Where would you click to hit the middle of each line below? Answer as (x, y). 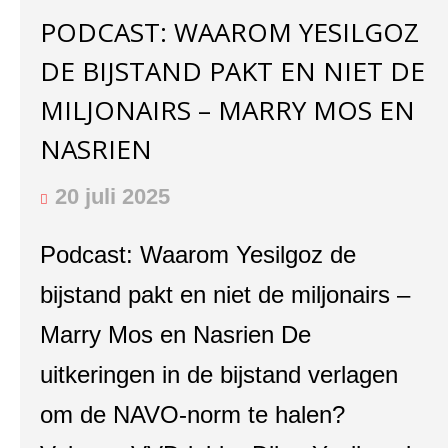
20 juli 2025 (112, 196)
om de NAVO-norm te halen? (192, 414)
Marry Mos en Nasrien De (175, 334)
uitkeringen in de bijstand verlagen (219, 374)
